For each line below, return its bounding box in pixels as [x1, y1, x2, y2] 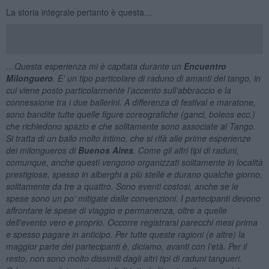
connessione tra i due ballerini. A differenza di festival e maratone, [5, 95, 256, 108]
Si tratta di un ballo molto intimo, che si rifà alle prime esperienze [5, 131, 251, 144]
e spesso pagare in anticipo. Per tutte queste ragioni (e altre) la [5, 228, 245, 240]
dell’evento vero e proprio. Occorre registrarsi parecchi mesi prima [5, 216, 258, 228]
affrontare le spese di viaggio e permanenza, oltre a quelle [5, 204, 227, 216]
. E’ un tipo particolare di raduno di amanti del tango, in [52, 71, 261, 84]
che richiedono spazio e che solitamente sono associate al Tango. [5, 119, 256, 132]
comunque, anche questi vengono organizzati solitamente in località [5, 156, 263, 168]
